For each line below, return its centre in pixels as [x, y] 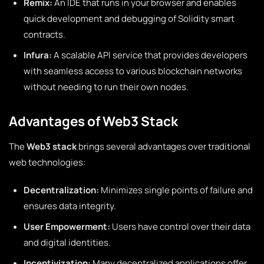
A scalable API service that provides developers [150, 55]
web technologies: [47, 162]
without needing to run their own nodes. [106, 87]
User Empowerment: [67, 227]
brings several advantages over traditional [164, 146]
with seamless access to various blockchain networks [133, 71]
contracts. [44, 34]
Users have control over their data [180, 227]
